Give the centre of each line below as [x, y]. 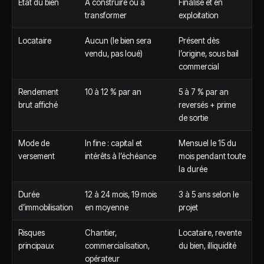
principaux [36, 246]
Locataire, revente [210, 233]
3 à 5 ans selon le [209, 194]
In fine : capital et [113, 143]
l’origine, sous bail [209, 54]
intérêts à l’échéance [121, 156]
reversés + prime [207, 105]
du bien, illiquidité [207, 246]
